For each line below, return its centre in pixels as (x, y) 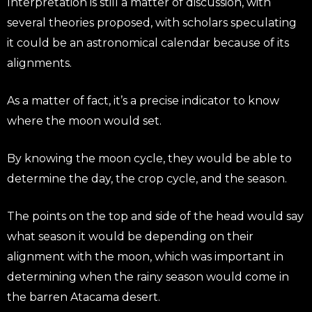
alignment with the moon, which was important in (145, 256)
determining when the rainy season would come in (148, 276)
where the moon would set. (84, 120)
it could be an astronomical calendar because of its (148, 42)
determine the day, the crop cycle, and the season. (147, 178)
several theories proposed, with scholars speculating (152, 22)
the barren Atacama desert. (84, 297)
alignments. (39, 63)
